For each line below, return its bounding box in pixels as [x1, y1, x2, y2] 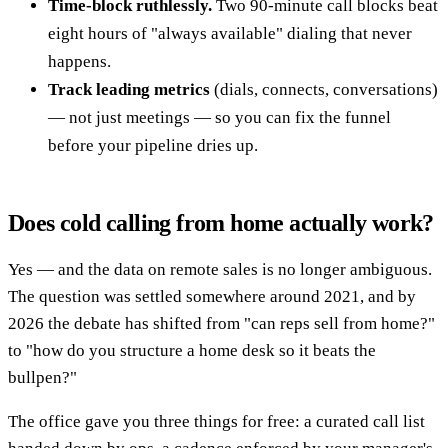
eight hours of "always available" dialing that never [48, 23, 412, 43]
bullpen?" [8, 367, 77, 387]
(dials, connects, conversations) [210, 79, 438, 99]
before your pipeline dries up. [48, 135, 258, 155]
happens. [48, 51, 111, 71]
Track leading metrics [48, 79, 210, 99]
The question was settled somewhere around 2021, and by [8, 286, 416, 306]
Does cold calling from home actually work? [8, 209, 434, 236]
